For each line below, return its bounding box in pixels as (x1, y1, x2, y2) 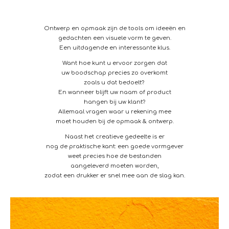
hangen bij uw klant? (84, 99, 145, 106)
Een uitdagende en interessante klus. (59, 44, 170, 52)
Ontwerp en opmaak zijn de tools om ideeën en (43, 25, 186, 32)
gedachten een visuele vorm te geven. (58, 35, 171, 42)
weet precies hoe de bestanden (67, 153, 162, 160)
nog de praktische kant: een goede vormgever (45, 143, 184, 150)
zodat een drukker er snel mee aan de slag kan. (44, 172, 185, 179)
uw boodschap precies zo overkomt (61, 70, 168, 77)
